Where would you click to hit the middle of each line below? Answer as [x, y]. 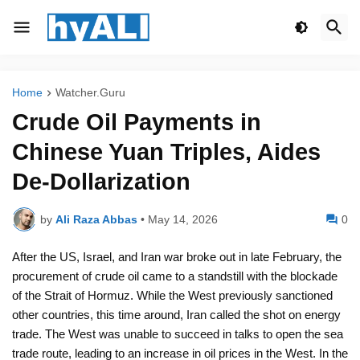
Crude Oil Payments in [137, 123]
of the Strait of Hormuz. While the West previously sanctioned [172, 296]
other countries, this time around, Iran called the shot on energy [176, 315]
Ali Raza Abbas [96, 219]
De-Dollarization [101, 182]
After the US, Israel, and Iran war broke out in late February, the [177, 257]
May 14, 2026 [183, 219]
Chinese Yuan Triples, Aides [166, 152]
